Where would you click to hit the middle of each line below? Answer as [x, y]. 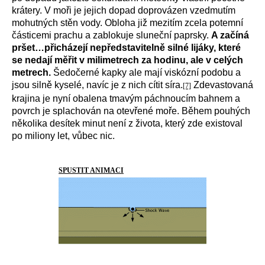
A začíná [230, 35]
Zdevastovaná [222, 85]
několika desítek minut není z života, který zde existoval [127, 123]
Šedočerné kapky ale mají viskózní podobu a [146, 72]
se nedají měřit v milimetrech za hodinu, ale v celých [127, 60]
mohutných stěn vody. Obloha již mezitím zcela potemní [127, 23]
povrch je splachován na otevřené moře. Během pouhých [131, 111]
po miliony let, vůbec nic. [63, 136]
